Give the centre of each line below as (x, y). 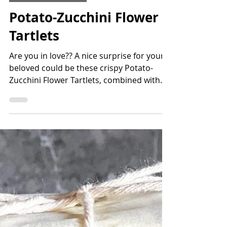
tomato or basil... (42, 112)
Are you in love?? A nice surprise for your (87, 76)
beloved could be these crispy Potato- (81, 88)
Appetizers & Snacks (48, 15)
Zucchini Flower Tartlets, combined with (85, 100)
